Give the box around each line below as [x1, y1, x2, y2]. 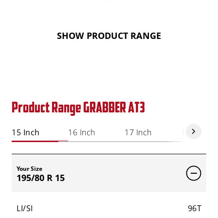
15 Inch [12, 127, 40, 138]
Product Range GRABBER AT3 [12, 98, 145, 116]
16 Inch [68, 127, 95, 138]
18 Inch [181, 127, 208, 138]
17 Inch [125, 127, 152, 138]
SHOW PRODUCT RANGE [57, 29, 161, 41]
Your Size [17, 164, 42, 173]
